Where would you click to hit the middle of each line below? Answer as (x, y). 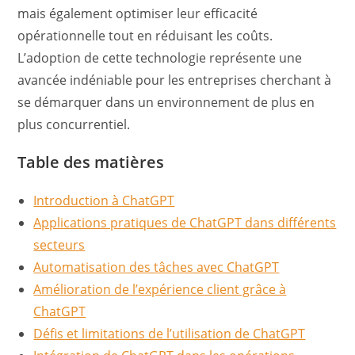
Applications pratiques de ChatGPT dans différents (185, 223)
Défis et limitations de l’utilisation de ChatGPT (170, 334)
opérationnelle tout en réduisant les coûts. (145, 36)
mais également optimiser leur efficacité (138, 13)
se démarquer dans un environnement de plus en (166, 102)
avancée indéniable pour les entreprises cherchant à (175, 80)
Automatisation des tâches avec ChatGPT (157, 267)
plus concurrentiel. (74, 124)
